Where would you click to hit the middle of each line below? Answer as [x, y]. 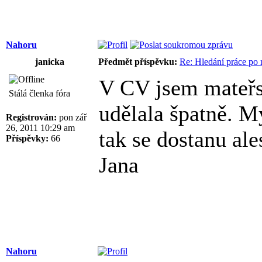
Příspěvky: [27, 138]
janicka [50, 61]
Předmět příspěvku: [138, 61]
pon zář [72, 117]
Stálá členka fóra [39, 93]
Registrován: [31, 117]
